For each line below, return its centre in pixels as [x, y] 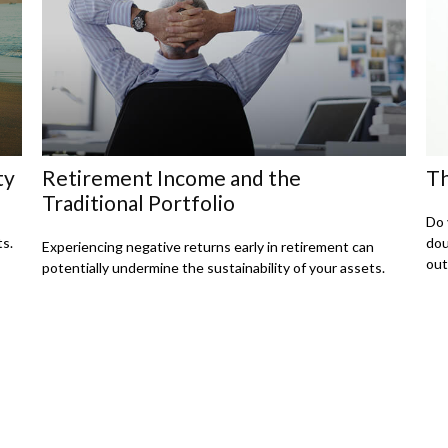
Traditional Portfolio [139, 202]
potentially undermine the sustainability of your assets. [214, 268]
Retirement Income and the [172, 177]
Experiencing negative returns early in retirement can [208, 247]
